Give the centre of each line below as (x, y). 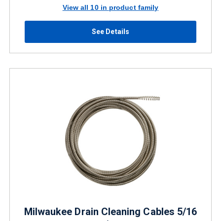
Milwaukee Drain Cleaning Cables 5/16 (110, 212)
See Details (110, 32)
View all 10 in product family (110, 7)
